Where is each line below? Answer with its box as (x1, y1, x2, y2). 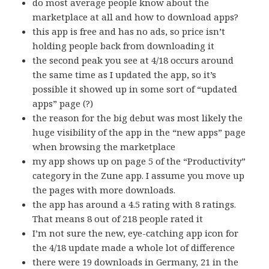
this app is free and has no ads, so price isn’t (32, 25, 226, 38)
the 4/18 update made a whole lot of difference (32, 241, 235, 254)
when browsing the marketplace (32, 141, 176, 153)
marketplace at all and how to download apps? (32, 11, 239, 23)
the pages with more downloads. (32, 184, 176, 196)
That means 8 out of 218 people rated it (32, 213, 204, 225)
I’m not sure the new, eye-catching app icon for (32, 227, 239, 240)
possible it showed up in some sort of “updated (32, 83, 238, 95)
